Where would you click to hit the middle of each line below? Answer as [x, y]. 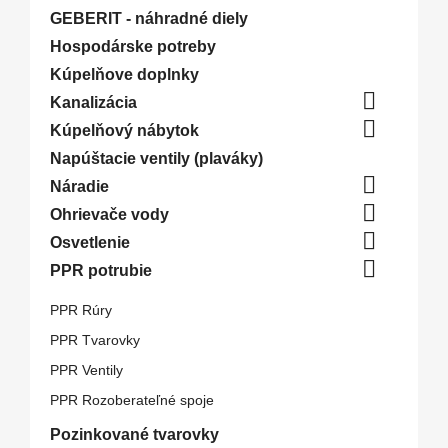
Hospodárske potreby [133, 46]
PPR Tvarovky [95, 340]
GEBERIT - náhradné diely [149, 18]
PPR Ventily [86, 370]
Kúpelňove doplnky [124, 74]
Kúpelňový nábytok [124, 130]
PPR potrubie [101, 270]
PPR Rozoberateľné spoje [132, 400]
